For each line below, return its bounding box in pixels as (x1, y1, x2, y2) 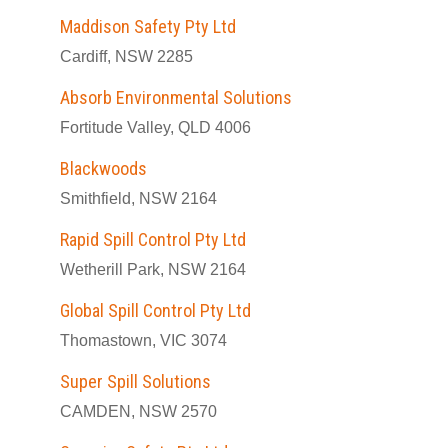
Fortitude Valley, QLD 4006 (60, 119, 251, 136)
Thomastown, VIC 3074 (60, 332, 227, 349)
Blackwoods (60, 158, 147, 179)
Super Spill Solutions (60, 371, 211, 392)
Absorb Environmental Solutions (60, 87, 292, 108)
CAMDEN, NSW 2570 (60, 403, 217, 420)
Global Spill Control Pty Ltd (60, 300, 251, 321)
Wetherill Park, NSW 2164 (60, 261, 246, 278)
